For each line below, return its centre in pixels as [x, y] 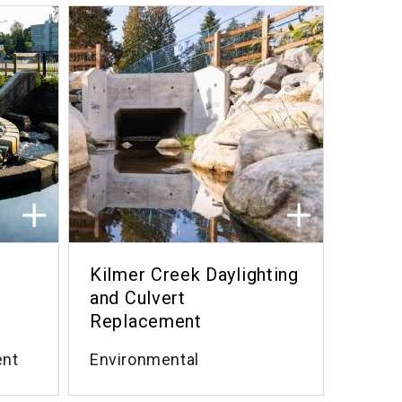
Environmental [144, 359]
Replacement [146, 321]
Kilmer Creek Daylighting [194, 275]
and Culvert [138, 298]
